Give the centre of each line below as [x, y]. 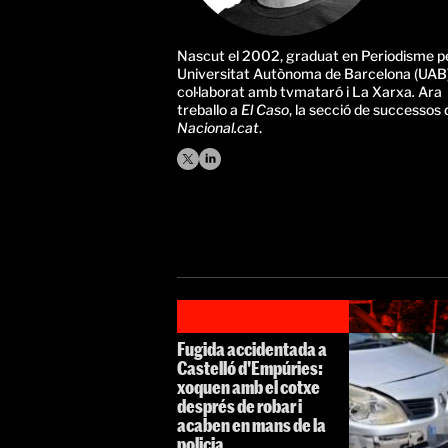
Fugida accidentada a [252, 349]
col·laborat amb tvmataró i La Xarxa [294, 91]
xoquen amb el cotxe [248, 387]
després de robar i [239, 406]
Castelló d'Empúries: [250, 368]
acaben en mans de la [251, 425]
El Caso [265, 109]
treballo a [209, 109]
